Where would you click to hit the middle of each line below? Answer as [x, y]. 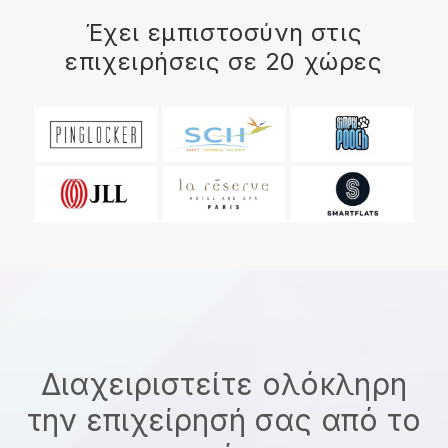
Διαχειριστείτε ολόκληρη [224, 383]
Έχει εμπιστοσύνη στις [224, 32]
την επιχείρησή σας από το [224, 419]
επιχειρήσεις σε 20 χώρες [224, 61]
